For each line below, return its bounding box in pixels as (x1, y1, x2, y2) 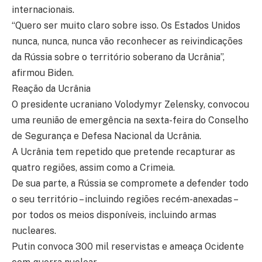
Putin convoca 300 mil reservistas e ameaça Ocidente (12, 241, 244, 252)
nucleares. (12, 225, 56, 236)
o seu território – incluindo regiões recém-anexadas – (12, 194, 237, 205)
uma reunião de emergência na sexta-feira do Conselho (12, 115, 249, 126)
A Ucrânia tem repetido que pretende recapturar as (12, 146, 235, 157)
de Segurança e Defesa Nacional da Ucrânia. (12, 130, 201, 142)
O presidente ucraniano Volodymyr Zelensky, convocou (12, 99, 249, 110)
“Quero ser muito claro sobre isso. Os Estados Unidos (12, 20, 240, 31)
